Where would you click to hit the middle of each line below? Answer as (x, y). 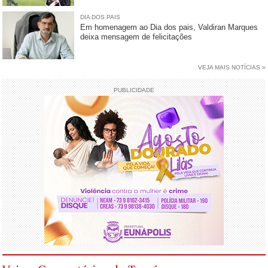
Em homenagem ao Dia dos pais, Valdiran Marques (169, 28)
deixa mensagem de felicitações (136, 37)
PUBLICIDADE (134, 90)
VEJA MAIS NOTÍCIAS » (232, 68)
